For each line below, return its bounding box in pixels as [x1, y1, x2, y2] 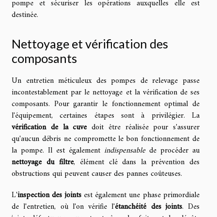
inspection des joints [17, 188, 81, 202]
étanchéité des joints [115, 200, 182, 214]
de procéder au [145, 143, 200, 157]
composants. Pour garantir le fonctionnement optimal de [12, 97, 200, 111]
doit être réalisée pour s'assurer [87, 120, 200, 134]
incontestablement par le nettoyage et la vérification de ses [12, 85, 200, 99]
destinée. [12, 8, 38, 22]
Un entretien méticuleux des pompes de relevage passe [12, 74, 200, 88]
